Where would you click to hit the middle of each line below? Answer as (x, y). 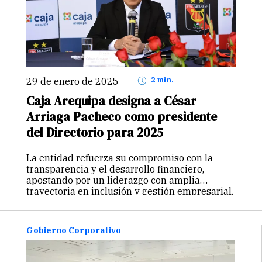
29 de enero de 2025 (75, 82)
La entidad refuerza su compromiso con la (120, 158)
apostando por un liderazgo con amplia (113, 180)
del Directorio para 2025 (95, 133)
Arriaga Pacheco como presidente (122, 117)
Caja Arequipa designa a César (111, 101)
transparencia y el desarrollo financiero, (115, 169)
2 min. (164, 80)
